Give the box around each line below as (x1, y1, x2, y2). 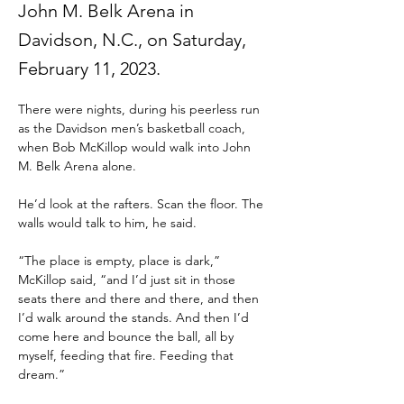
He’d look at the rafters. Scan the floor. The (18, 196, 267, 212)
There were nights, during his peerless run (18, 101, 263, 117)
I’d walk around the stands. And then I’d (18, 309, 252, 326)
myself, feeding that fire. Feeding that (18, 347, 237, 363)
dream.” (18, 366, 65, 382)
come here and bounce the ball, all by (18, 328, 237, 344)
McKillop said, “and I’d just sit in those (18, 271, 239, 288)
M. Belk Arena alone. (18, 158, 136, 174)
